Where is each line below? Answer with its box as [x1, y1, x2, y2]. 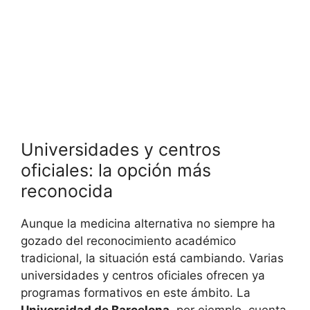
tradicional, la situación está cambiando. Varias [21, 251, 284, 266]
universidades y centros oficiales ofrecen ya [21, 268, 265, 283]
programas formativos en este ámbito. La [21, 286, 250, 300]
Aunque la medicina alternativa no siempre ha [21, 217, 275, 231]
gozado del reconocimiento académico [21, 234, 236, 248]
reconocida [21, 181, 113, 202]
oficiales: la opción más [21, 160, 211, 181]
